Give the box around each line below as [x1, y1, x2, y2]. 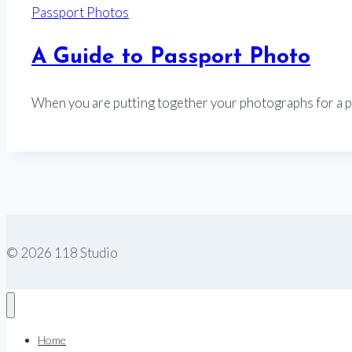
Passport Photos [31, 3, 129, 20]
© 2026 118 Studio [6, 244, 118, 262]
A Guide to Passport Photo [31, 46, 310, 68]
